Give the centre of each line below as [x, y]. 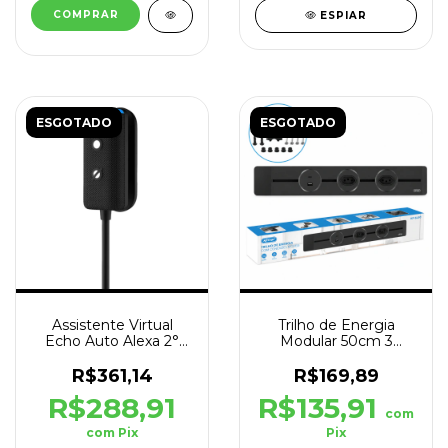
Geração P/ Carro [112, 356]
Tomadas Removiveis [336, 356]
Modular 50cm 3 [336, 340]
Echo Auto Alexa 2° [112, 340]
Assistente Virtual [112, 324]
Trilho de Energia [336, 324]
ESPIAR [344, 15]
